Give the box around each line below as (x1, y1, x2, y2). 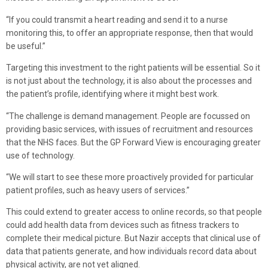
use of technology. (6, 150, 75, 160)
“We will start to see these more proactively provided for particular (6, 172, 254, 182)
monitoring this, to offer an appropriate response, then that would (6, 28, 253, 38)
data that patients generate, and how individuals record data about (6, 246, 257, 257)
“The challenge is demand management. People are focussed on (6, 111, 250, 121)
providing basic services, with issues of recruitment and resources (6, 124, 253, 134)
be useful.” (6, 41, 45, 51)
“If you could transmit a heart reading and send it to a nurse (6, 14, 228, 25)
